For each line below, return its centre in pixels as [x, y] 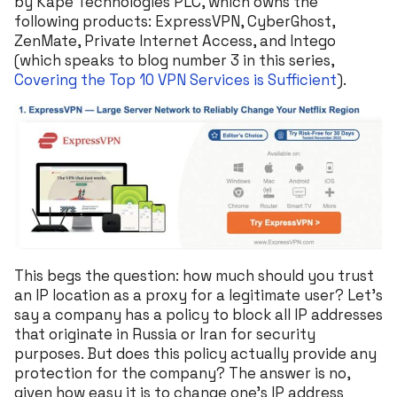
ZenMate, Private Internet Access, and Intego [175, 40]
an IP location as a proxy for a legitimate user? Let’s [198, 295]
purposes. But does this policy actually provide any [195, 353]
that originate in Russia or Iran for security [165, 334]
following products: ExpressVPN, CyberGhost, [175, 21]
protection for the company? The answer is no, [182, 373]
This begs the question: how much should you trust [194, 275]
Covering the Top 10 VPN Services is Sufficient [175, 79]
